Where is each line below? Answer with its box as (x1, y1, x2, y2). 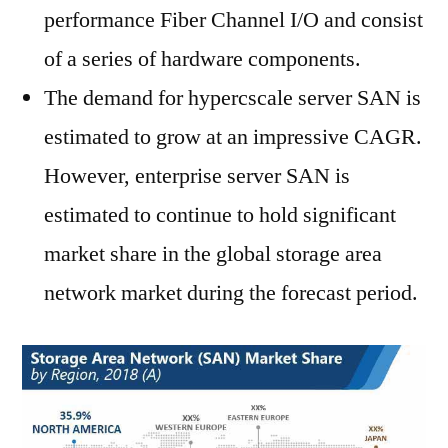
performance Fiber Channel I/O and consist (44, 6, 423, 34)
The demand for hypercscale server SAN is (44, 84, 421, 112)
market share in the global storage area (44, 240, 382, 268)
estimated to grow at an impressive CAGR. (44, 123, 422, 151)
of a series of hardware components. (44, 45, 361, 73)
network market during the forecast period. (44, 279, 418, 307)
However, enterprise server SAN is (44, 162, 350, 190)
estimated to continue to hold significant (44, 201, 396, 229)
